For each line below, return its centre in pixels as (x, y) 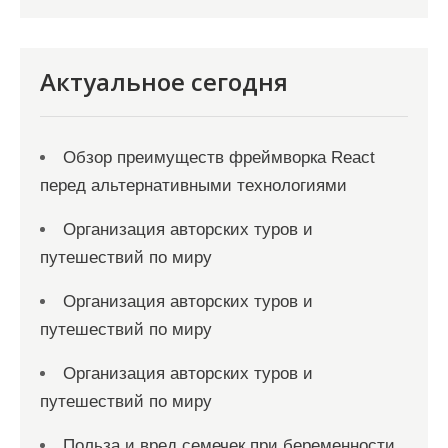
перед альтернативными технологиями (193, 185)
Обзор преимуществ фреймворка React (219, 157)
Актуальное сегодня (164, 81)
